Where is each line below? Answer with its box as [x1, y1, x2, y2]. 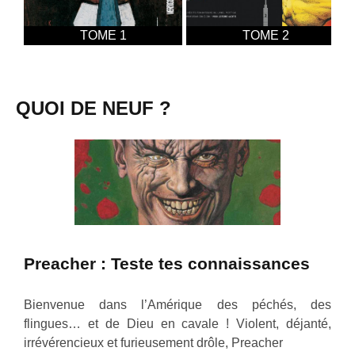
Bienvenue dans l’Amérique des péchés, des [24, 298, 331, 312]
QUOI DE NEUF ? [16, 97, 171, 119]
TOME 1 [79, 28, 127, 42]
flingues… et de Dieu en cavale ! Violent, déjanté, [24, 317, 331, 331]
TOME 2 [242, 28, 289, 42]
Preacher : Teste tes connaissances [24, 254, 310, 273]
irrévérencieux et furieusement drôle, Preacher [24, 336, 283, 350]
